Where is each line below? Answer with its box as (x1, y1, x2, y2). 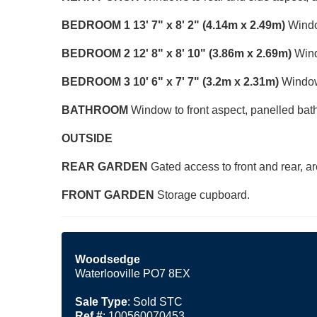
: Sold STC (127, 295, 183, 308)
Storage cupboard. (157, 188, 250, 201)
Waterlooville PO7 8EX (75, 267, 190, 279)
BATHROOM (62, 103, 128, 116)
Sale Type (75, 295, 127, 308)
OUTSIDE (62, 132, 113, 144)
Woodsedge (75, 253, 140, 265)
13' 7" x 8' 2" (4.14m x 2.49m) (133, 18, 285, 31)
